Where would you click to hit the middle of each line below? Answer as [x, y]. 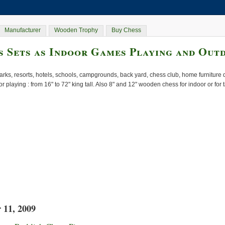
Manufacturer [23, 30]
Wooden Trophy [76, 30]
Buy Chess [126, 30]
